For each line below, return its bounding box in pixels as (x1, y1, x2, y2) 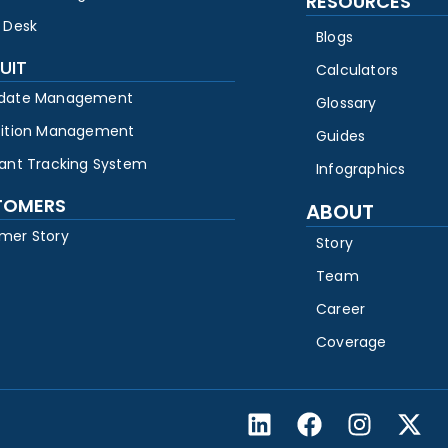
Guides (316, 126, 366, 147)
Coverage (316, 332, 387, 353)
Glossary (316, 93, 377, 114)
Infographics (316, 159, 406, 180)
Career (316, 299, 366, 320)
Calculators (316, 60, 399, 81)
